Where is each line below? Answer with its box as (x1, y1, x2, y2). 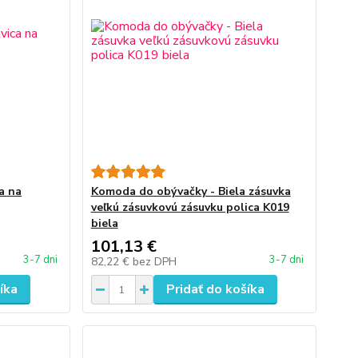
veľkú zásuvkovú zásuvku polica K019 (90, 200, 289, 215)
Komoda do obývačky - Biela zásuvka (90, 184, 291, 199)
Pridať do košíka (165, 280, 265, 298)
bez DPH (132, 254, 177, 269)
